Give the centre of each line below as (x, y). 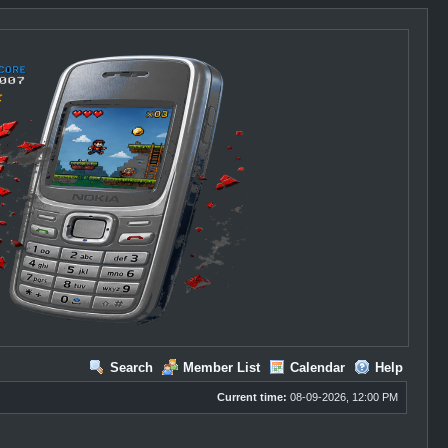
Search (131, 367)
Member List (221, 367)
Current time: (251, 397)
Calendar (317, 367)
